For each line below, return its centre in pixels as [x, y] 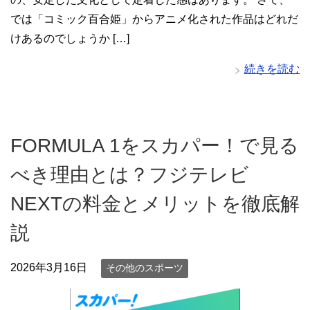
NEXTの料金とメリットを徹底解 [155, 204]
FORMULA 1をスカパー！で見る [155, 146]
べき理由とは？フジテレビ [130, 175]
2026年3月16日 [49, 268]
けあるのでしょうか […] [70, 39]
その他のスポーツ [145, 268]
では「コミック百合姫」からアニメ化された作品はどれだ [154, 19]
